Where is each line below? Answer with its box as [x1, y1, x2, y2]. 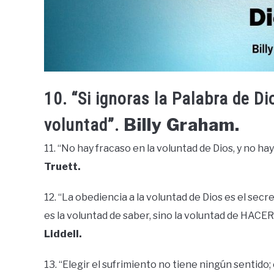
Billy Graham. [124, 114, 240, 135]
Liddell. [44, 228, 82, 240]
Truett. [44, 160, 81, 172]
